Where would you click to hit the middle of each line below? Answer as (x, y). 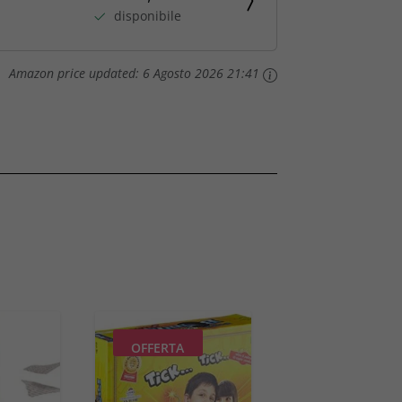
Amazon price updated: (75, 74)
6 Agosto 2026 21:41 (201, 74)
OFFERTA (158, 347)
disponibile (148, 15)
